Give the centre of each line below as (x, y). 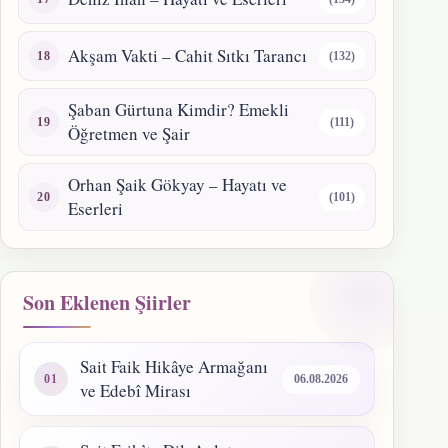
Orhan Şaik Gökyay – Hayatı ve (177, 185)
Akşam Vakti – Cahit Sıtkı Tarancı (187, 56)
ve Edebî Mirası (135, 391)
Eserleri (95, 209)
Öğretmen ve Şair (129, 134)
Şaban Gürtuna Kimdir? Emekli (178, 110)
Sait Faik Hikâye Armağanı (174, 367)
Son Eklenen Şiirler (107, 303)
